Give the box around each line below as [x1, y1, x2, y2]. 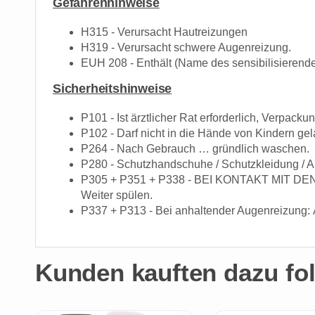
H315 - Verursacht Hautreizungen [81, 25, 247, 38]
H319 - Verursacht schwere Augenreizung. [81, 41, 291, 53]
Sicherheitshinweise [53, 81, 172, 96]
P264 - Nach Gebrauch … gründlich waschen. [81, 142, 309, 155]
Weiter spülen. [81, 188, 153, 201]
